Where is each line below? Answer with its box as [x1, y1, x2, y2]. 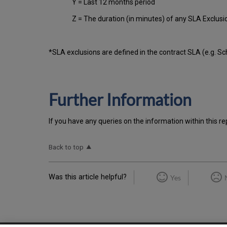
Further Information [49, 90, 192, 110]
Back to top [49, 142, 84, 151]
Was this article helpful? [49, 173, 127, 182]
